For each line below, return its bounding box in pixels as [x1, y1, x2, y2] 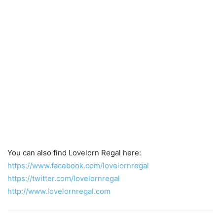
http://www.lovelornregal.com [7, 186, 110, 196]
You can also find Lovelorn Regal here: [7, 148, 141, 158]
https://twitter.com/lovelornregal [7, 174, 120, 184]
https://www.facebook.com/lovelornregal [7, 161, 149, 171]
